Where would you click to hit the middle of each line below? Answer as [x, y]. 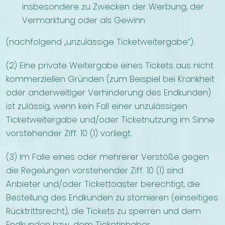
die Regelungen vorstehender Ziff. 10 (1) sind [95, 171]
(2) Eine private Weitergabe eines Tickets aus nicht [110, 66]
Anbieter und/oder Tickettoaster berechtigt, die [103, 184]
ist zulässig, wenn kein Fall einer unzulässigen [97, 106]
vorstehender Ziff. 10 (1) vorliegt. [69, 133]
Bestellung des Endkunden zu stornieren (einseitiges [112, 198]
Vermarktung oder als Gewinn [84, 20]
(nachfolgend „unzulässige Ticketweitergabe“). [100, 42]
